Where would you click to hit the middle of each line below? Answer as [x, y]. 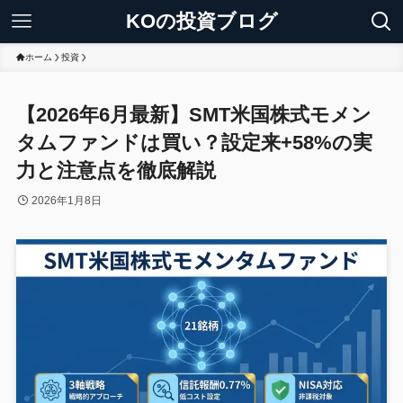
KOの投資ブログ [201, 21]
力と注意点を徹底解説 [116, 171]
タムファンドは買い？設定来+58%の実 [194, 143]
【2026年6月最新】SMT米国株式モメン [193, 115]
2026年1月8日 [66, 201]
